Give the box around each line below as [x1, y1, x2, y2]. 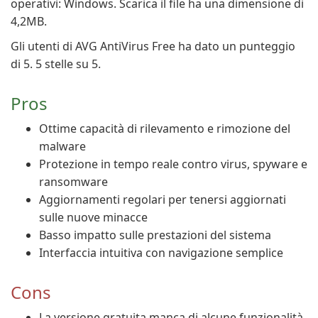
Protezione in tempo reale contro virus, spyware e [39, 156, 307, 172]
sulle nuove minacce [39, 209, 148, 225]
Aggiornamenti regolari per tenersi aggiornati [39, 192, 286, 207]
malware [39, 138, 86, 154]
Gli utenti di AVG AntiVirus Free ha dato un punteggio [11, 38, 295, 54]
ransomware [39, 174, 108, 190]
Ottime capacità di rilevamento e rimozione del [39, 121, 290, 136]
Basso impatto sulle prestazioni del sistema [39, 227, 271, 243]
